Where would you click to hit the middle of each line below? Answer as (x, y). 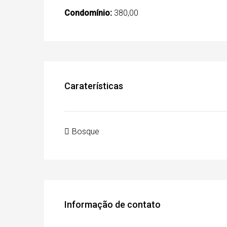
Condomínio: (88, 13)
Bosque (86, 131)
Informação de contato (112, 204)
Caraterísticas (94, 86)
